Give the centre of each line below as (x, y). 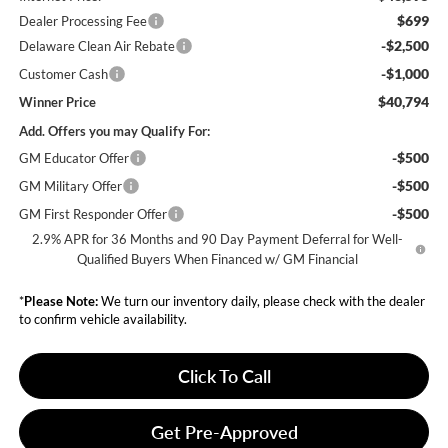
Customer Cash (63, 73)
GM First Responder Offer (92, 213)
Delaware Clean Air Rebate (96, 45)
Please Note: (60, 300)
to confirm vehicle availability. (102, 318)
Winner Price (57, 101)
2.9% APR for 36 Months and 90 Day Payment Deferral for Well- (217, 238)
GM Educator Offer (73, 157)
